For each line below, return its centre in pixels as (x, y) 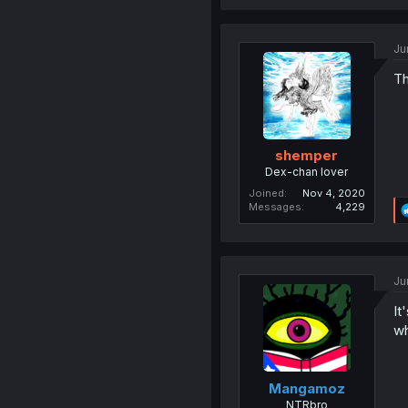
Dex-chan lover (307, 172)
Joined (266, 194)
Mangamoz (306, 388)
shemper (307, 156)
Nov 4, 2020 (333, 194)
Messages (275, 207)
